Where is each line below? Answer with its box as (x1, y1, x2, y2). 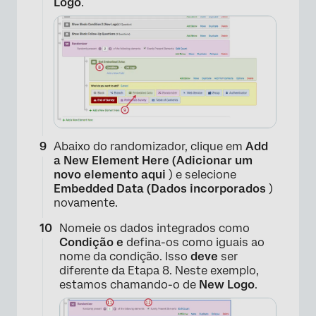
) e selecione (166, 168, 236, 182)
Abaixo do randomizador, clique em (54, 140, 245, 154)
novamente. (54, 196, 118, 210)
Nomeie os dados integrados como (59, 221, 250, 236)
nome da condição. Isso (59, 250, 190, 264)
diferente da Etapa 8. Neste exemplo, (59, 264, 259, 278)
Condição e (59, 236, 126, 250)
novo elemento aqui (54, 168, 166, 182)
